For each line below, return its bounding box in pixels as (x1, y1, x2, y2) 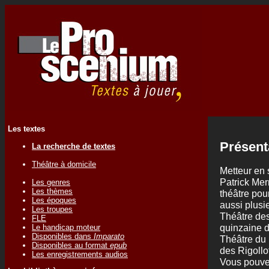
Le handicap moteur (32, 222, 100, 232)
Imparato (94, 231, 124, 241)
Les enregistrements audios (32, 249, 128, 259)
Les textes (8, 124, 45, 134)
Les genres (32, 177, 70, 187)
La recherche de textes (32, 141, 115, 151)
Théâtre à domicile (32, 159, 96, 169)
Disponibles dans (32, 231, 94, 241)
